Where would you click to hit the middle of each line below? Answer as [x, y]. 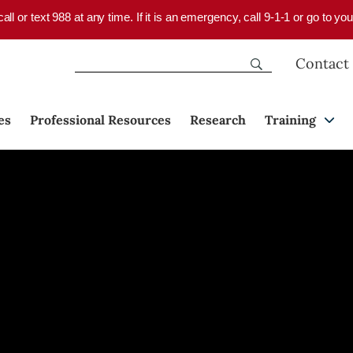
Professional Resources [100, 120]
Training [290, 120]
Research [218, 120]
